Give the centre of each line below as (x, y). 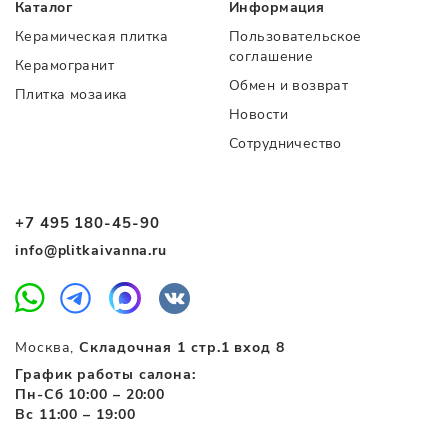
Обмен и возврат (289, 86)
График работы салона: (105, 374)
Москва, (47, 347)
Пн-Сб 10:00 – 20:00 (90, 394)
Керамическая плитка (91, 37)
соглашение (271, 57)
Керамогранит (65, 66)
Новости (258, 115)
